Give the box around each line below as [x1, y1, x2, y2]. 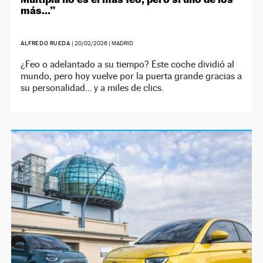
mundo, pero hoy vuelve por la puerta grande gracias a [21, 70, 242, 82]
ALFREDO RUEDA [21, 40, 72, 46]
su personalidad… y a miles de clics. [21, 82, 164, 93]
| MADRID [107, 40, 134, 46]
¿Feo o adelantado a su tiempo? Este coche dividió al [21, 59, 235, 70]
